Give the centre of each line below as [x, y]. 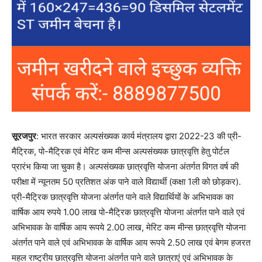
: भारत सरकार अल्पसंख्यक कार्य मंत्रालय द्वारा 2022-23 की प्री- [139, 136]
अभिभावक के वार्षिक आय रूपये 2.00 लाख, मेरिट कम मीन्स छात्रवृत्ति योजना [129, 227]
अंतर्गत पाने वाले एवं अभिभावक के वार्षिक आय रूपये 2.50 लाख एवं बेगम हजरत [131, 242]
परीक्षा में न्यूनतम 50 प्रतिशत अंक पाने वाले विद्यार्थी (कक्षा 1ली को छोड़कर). [126, 181]
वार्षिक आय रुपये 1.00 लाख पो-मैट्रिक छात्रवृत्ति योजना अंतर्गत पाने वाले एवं [128, 212]
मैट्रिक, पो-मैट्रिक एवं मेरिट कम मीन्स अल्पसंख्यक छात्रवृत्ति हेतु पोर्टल [120, 151]
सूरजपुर [24, 136]
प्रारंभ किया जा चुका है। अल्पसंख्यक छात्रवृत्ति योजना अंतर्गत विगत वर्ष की [125, 166]
